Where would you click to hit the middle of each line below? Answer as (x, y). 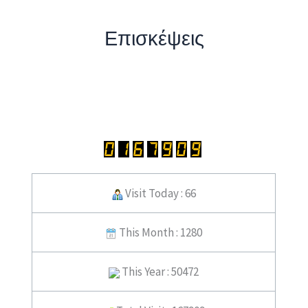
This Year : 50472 (159, 272)
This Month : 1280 (159, 233)
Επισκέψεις (154, 38)
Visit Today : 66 (159, 194)
